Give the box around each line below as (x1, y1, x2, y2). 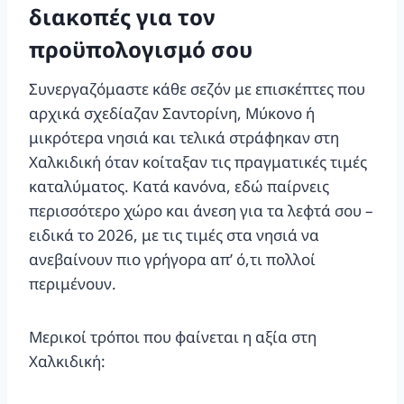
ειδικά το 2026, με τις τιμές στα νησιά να (29, 224, 319, 245)
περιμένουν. (29, 272, 116, 294)
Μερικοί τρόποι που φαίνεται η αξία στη (29, 326, 317, 347)
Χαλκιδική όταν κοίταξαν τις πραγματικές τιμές (29, 151, 367, 172)
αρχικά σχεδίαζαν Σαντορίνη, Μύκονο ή (29, 102, 315, 124)
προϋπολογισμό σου (29, 33, 252, 64)
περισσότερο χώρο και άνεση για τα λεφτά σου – (29, 199, 373, 221)
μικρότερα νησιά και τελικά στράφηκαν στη (29, 126, 339, 148)
